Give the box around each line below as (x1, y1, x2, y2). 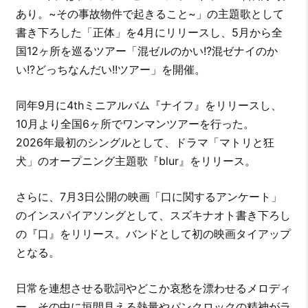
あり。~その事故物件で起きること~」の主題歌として (15, 7, 284, 21)
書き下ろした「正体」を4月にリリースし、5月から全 (15, 25, 283, 40)
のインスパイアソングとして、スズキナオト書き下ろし (15, 208, 291, 223)
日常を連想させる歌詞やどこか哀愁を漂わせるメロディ (15, 281, 291, 296)
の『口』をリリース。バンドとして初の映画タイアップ (15, 227, 291, 241)
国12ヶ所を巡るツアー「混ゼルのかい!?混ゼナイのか (15, 44, 278, 58)
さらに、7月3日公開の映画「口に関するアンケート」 (15, 190, 282, 204)
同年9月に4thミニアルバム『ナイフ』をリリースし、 (15, 98, 282, 113)
